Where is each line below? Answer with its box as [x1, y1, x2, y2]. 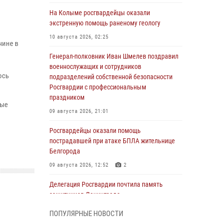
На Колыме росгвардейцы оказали [49, 9, 150, 17]
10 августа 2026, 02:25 [49, 34, 109, 40]
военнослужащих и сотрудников [49, 63, 141, 70]
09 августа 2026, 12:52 [49, 162, 109, 168]
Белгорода [49, 147, 80, 155]
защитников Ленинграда [49, 191, 120, 198]
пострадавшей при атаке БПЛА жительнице [49, 137, 175, 145]
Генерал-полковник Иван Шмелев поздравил [49, 52, 178, 60]
